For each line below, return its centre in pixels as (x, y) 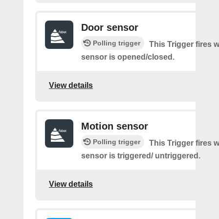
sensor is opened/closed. (128, 57)
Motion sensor (115, 126)
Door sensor (110, 27)
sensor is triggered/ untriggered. (141, 156)
